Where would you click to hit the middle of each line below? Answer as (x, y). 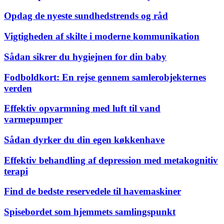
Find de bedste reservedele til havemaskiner (92, 191)
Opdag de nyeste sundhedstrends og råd (86, 16)
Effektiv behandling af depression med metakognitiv (111, 160)
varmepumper (33, 119)
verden (18, 88)
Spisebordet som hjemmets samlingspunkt (90, 212)
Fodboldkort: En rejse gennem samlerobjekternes (105, 77)
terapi (16, 171)
